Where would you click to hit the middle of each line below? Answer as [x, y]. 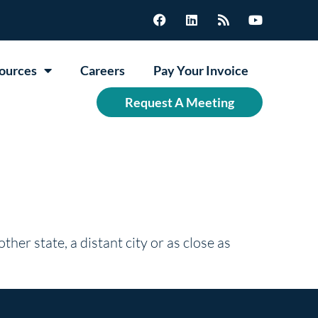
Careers [102, 70]
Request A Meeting [179, 102]
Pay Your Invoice [201, 70]
